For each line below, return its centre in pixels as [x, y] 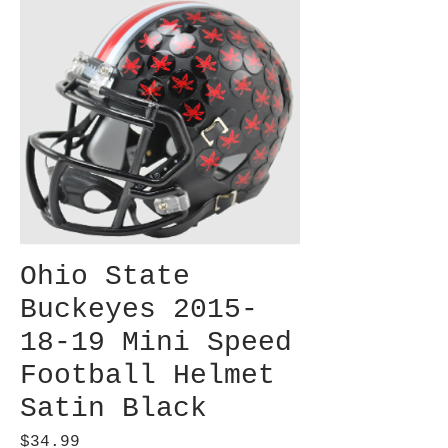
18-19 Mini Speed [156, 343]
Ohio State [105, 277]
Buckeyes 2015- [139, 310]
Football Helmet [147, 376]
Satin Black [113, 409]
